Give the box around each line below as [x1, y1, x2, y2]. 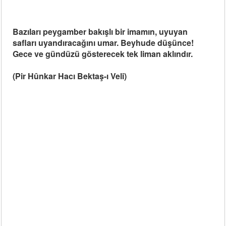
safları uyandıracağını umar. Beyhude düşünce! [13, 37, 194, 48]
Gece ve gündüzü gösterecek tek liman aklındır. [13, 48, 193, 60]
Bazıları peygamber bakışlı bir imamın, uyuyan [13, 26, 188, 37]
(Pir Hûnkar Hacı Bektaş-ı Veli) [13, 70, 127, 82]
